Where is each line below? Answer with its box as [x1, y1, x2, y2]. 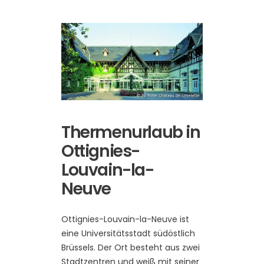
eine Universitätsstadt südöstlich [61, 227, 195, 240]
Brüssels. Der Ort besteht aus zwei [61, 242, 200, 254]
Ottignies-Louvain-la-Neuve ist [61, 213, 189, 226]
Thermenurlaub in [61, 121, 200, 144]
